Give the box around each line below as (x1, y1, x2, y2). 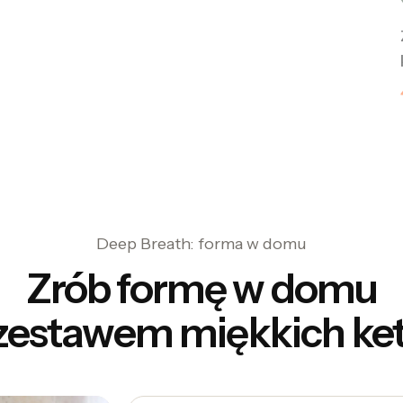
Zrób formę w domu (25, 264, 378, 314)
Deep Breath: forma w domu (95, 234, 307, 255)
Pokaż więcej (105, 150, 287, 186)
